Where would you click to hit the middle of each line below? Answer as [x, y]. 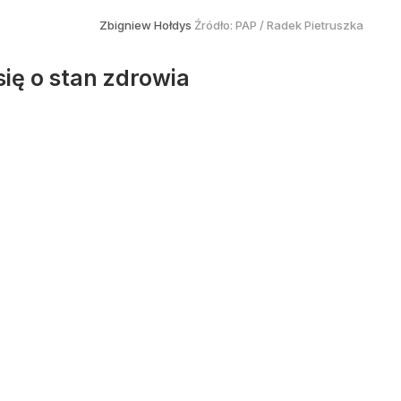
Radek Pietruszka [315, 25]
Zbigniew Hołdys [147, 25]
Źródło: [215, 25]
